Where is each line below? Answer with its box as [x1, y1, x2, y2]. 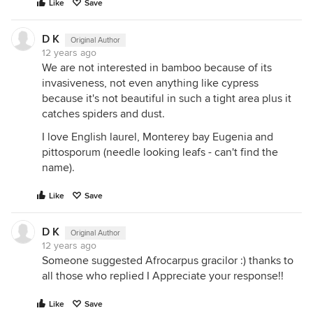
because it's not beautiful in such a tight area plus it [42, 92, 291, 105]
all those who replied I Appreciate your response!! [42, 269, 284, 283]
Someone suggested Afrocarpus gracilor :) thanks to [42, 254, 293, 268]
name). [42, 161, 75, 175]
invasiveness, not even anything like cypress [42, 76, 259, 90]
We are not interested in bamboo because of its [42, 61, 272, 75]
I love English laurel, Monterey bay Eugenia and [42, 130, 273, 144]
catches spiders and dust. [42, 107, 165, 121]
